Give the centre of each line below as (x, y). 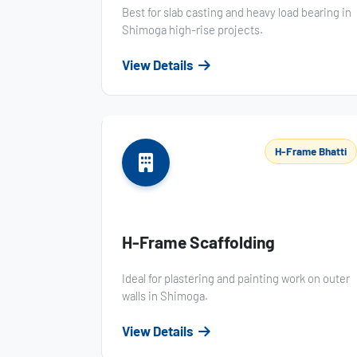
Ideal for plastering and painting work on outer (236, 278)
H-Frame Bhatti (310, 151)
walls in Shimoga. (165, 295)
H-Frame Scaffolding (199, 241)
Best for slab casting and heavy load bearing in (237, 12)
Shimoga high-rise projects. (193, 29)
